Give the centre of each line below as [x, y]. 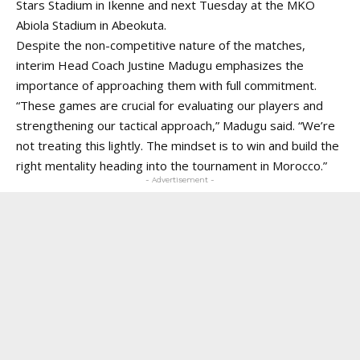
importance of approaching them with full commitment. [166, 85]
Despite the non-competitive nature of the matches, [161, 45]
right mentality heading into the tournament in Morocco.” [172, 166]
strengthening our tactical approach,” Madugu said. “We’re [176, 125]
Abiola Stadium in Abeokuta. [91, 25]
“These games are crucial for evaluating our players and [170, 105]
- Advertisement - [180, 180]
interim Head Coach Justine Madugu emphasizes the [160, 65]
